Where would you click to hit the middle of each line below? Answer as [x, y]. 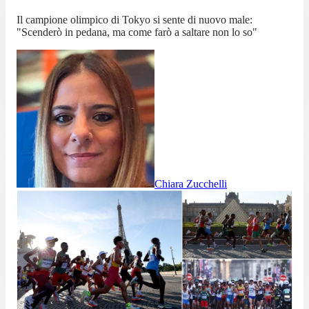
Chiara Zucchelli [191, 184]
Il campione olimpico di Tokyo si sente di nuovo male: [134, 20]
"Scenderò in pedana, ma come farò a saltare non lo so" [137, 32]
